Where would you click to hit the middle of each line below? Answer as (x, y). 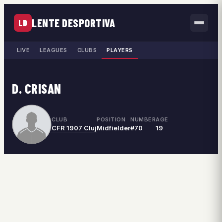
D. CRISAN (37, 88)
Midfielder (113, 128)
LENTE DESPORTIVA (73, 23)
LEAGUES (54, 50)
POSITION (111, 120)
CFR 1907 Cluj (74, 128)
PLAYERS (120, 50)
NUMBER (143, 120)
